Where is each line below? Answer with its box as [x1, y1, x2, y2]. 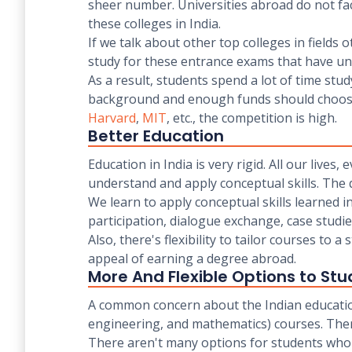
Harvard [88, 109, 136, 126]
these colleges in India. [88, 15, 224, 32]
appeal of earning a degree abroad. [88, 250, 296, 267]
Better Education [88, 125, 224, 147]
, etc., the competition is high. [167, 109, 337, 126]
